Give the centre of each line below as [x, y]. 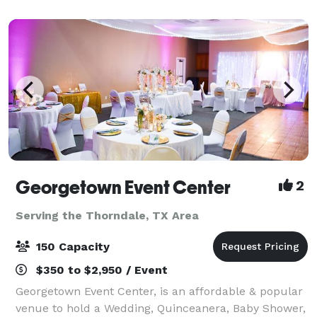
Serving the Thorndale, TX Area [107, 215]
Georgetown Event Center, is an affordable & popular [159, 291]
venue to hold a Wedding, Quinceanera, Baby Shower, [161, 308]
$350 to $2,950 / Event [100, 270]
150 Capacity [71, 246]
